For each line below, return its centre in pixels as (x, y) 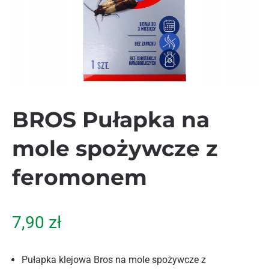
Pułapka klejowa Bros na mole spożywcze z (114, 260)
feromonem (80, 177)
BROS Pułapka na (111, 119)
